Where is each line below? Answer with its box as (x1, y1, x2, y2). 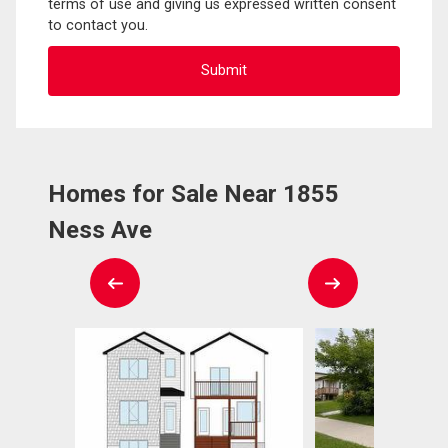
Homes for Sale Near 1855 (48, 179, 339, 208)
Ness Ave (48, 215, 152, 244)
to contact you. (48, 16, 148, 34)
